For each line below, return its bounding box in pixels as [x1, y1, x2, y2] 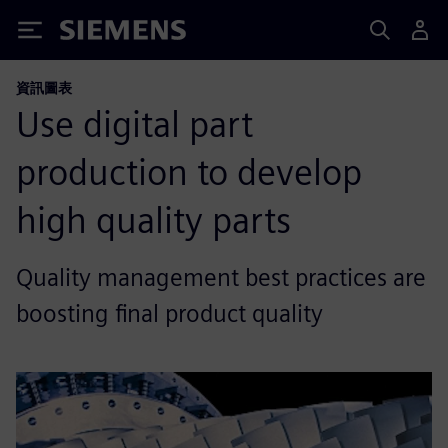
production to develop [16, 150, 362, 194]
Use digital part [16, 102, 253, 146]
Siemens [60, 23, 126, 44]
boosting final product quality [16, 299, 323, 328]
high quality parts [16, 198, 291, 242]
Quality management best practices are [16, 263, 426, 292]
